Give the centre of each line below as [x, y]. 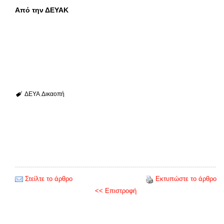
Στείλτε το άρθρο [49, 179]
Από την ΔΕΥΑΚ [42, 10]
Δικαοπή [53, 94]
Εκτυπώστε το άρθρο [186, 179]
